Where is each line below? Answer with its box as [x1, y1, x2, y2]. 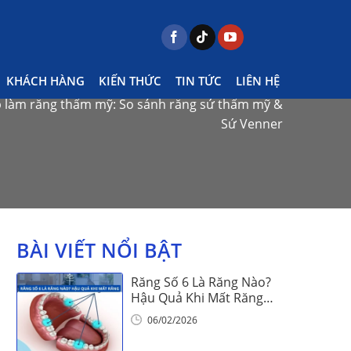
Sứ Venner [220, 114, 283, 132]
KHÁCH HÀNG [6, 72, 85, 89]
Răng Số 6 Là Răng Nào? [130, 273, 271, 291]
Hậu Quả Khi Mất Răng [130, 288, 263, 306]
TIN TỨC [175, 72, 222, 89]
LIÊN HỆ [236, 72, 280, 89]
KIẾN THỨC [99, 72, 161, 89]
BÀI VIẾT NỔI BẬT [16, 237, 182, 263]
